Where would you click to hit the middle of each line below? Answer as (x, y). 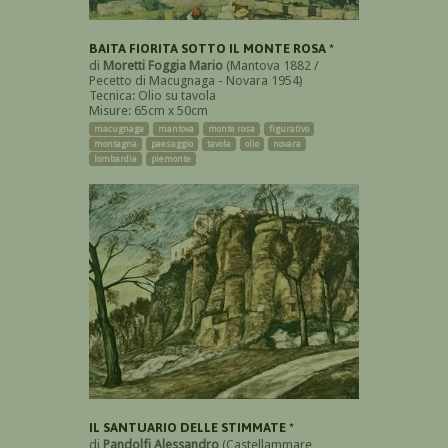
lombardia (115, 158)
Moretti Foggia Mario (163, 65)
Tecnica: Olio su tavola (152, 95)
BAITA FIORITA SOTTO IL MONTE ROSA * (211, 48)
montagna (115, 143)
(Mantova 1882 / (271, 65)
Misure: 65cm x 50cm (148, 110)
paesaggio (172, 143)
